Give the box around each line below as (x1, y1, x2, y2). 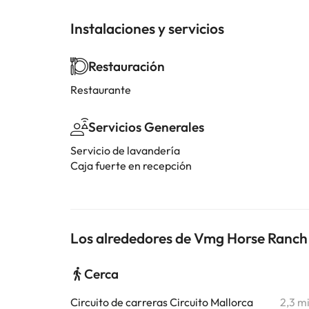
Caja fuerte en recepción (70, 159, 192, 172)
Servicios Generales (88, 119, 204, 135)
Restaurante (70, 83, 131, 97)
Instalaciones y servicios (70, 19, 224, 37)
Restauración (88, 58, 165, 74)
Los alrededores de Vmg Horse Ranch (70, 229, 308, 247)
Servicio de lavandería (70, 143, 180, 157)
